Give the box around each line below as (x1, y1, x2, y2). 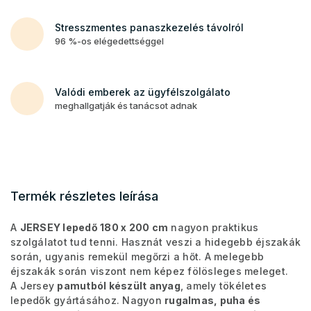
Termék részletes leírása (10, 188, 158, 203)
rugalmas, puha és (165, 294, 261, 306)
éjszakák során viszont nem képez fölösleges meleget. (10, 264, 288, 277)
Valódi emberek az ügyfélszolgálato (55, 85, 230, 98)
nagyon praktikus (168, 221, 259, 233)
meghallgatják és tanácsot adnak (55, 99, 197, 111)
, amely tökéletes (180, 279, 267, 292)
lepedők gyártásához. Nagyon (10, 294, 165, 306)
